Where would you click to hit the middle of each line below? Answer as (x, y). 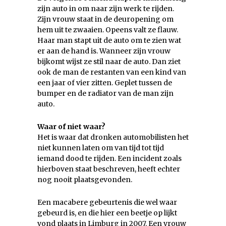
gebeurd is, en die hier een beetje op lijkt (107, 213)
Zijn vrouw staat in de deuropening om (105, 19)
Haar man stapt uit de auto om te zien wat (109, 41)
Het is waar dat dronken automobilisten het (113, 137)
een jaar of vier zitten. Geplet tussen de (105, 83)
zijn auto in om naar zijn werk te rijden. (106, 9)
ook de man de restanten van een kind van (112, 72)
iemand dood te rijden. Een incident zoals (109, 159)
